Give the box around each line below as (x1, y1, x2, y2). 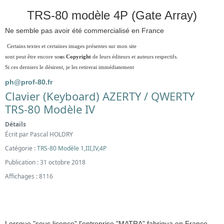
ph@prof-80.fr (5, 78, 52, 86)
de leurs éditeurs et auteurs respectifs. (91, 53, 178, 60)
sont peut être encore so (5, 53, 59, 60)
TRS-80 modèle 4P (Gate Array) (27, 8, 197, 22)
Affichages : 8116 (5, 172, 53, 181)
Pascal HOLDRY (30, 130, 73, 139)
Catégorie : (5, 144, 37, 153)
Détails (5, 120, 26, 129)
